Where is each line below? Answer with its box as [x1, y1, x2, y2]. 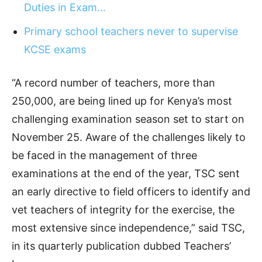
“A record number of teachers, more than [12, 76, 215, 89]
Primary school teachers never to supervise [24, 25, 238, 37]
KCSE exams [24, 43, 86, 56]
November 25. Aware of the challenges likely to [12, 130, 246, 143]
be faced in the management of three [12, 149, 197, 161]
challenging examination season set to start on [12, 112, 244, 125]
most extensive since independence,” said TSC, [12, 221, 245, 234]
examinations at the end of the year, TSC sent [12, 167, 240, 180]
